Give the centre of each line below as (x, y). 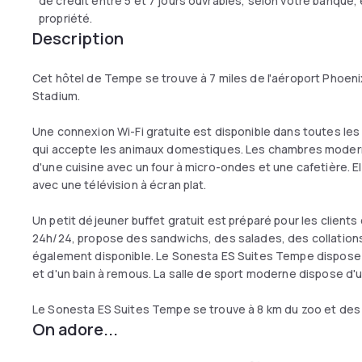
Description (78, 38)
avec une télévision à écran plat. (121, 185)
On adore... (75, 329)
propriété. (66, 18)
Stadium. (58, 96)
